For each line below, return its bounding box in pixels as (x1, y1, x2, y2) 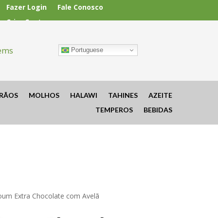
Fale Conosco (57, 2, 103, 12)
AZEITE (148, 91, 172, 99)
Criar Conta (6, 17, 46, 26)
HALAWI (70, 91, 97, 99)
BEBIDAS (143, 105, 172, 114)
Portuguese (69, 46, 104, 54)
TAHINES (108, 91, 138, 99)
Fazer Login (6, 2, 47, 12)
